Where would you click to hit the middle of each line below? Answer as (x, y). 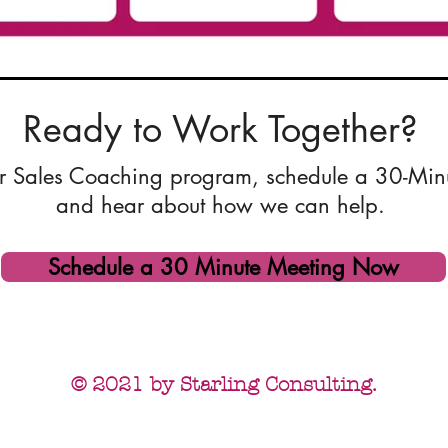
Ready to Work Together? (220, 129)
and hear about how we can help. (223, 205)
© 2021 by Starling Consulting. (224, 384)
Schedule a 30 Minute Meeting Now (223, 267)
